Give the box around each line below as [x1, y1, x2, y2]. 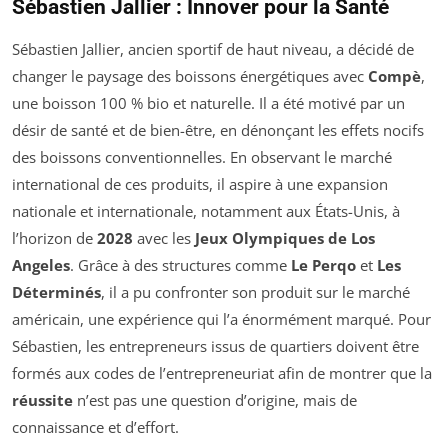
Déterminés [12, 281, 101, 302]
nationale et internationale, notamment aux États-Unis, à [12, 200, 400, 221]
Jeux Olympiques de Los [195, 227, 375, 248]
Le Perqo [291, 254, 356, 275]
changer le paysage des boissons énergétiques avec [12, 65, 368, 86]
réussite [12, 389, 73, 410]
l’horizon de [12, 227, 97, 248]
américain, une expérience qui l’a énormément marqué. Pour [12, 308, 431, 329]
